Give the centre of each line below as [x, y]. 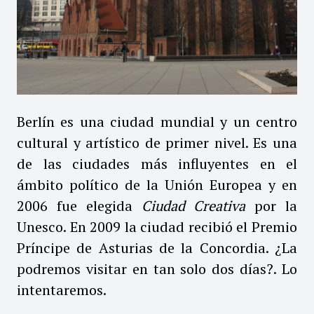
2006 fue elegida [79, 205]
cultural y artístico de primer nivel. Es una [157, 142]
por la [272, 205]
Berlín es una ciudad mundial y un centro [157, 121]
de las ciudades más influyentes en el [157, 163]
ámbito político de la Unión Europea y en [157, 184]
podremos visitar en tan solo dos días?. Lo [157, 268]
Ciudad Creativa [193, 205]
